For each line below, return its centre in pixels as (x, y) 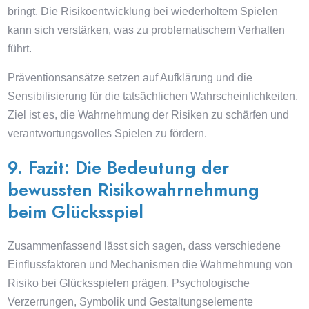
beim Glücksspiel (76, 212)
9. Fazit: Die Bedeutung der (119, 168)
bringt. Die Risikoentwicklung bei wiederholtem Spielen (143, 11)
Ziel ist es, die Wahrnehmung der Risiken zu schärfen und (149, 115)
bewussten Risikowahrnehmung (134, 190)
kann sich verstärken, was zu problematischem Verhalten (147, 30)
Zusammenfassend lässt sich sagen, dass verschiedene (144, 246)
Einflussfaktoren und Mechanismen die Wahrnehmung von (150, 265)
